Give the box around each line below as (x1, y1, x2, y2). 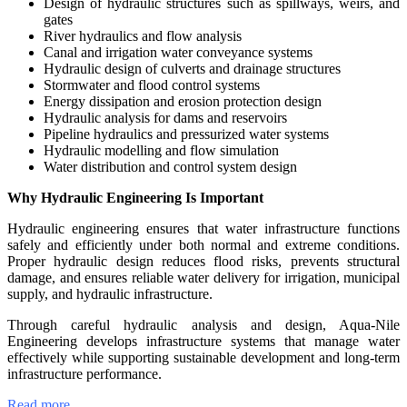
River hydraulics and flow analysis (44, 28, 242, 45)
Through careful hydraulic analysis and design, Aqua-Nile (7, 317, 400, 333)
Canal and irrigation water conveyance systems (44, 45, 313, 61)
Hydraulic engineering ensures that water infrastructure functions (7, 221, 400, 237)
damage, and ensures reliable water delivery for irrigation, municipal (7, 270, 400, 286)
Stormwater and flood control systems (44, 77, 260, 94)
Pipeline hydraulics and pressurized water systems (44, 126, 329, 143)
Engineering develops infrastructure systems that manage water (7, 333, 400, 350)
